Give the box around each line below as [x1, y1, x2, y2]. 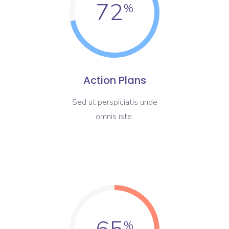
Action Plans [83, 73, 146, 87]
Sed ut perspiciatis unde [72, 97, 157, 108]
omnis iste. [96, 111, 133, 122]
